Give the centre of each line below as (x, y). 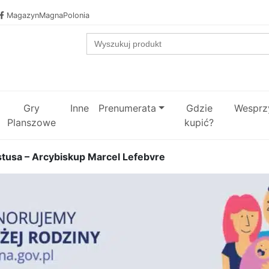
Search (101, 38)
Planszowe (31, 123)
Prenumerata (128, 108)
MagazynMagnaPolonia (48, 15)
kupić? (199, 123)
